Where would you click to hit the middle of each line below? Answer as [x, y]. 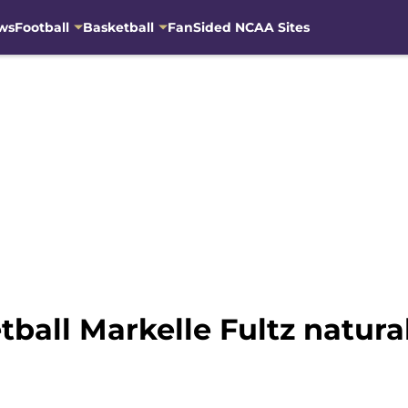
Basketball [118, 27]
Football [41, 27]
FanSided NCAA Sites [238, 27]
